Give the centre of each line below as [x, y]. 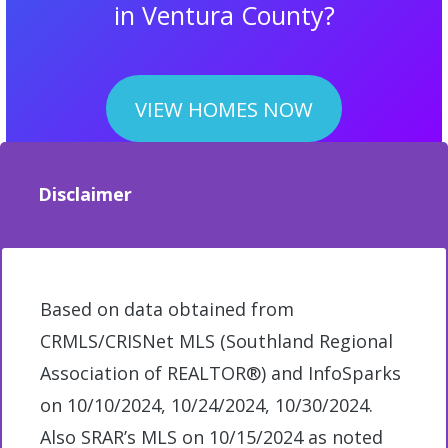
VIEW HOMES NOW [224, 108]
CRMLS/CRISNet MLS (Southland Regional [216, 341]
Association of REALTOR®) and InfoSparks [220, 373]
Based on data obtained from [167, 309]
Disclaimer [85, 194]
